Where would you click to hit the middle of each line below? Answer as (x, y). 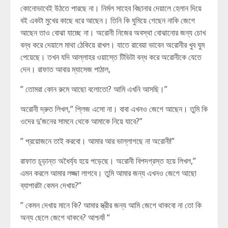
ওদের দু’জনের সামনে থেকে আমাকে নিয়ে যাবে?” (81, 121)
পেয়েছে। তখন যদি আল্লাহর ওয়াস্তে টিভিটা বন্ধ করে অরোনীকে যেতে (111, 57)
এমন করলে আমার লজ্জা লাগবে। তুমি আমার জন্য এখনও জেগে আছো (108, 173)
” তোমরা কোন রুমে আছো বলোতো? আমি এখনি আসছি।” (94, 89)
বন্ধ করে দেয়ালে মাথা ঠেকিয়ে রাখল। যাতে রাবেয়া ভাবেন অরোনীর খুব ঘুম (112, 45)
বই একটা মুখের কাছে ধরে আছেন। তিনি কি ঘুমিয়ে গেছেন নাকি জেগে (108, 20)
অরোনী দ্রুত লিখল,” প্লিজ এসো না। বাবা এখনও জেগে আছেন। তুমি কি (114, 109)
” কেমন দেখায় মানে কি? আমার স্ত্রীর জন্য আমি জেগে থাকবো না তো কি (111, 205)
